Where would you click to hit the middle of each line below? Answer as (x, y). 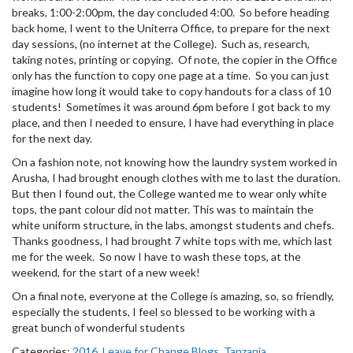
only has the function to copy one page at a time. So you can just (171, 75)
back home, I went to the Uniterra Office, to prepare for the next (171, 28)
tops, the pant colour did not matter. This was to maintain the (163, 209)
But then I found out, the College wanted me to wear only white (169, 193)
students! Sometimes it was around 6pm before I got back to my (171, 106)
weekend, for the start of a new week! (106, 272)
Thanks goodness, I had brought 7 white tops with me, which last (172, 240)
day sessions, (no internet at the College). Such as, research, (161, 43)
